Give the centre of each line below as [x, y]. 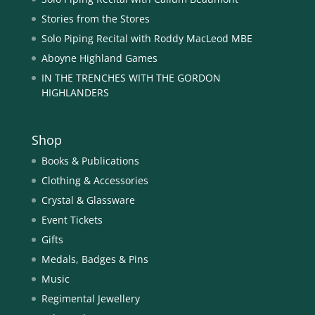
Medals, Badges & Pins [95, 259]
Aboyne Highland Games [99, 58]
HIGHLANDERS [75, 93]
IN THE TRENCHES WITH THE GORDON [131, 78]
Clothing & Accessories [95, 181]
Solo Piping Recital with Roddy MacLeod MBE [147, 39]
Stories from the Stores [95, 19]
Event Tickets [72, 220]
